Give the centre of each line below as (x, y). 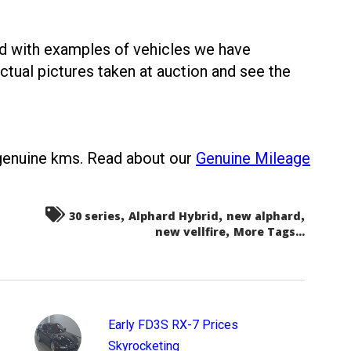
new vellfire (190, 232)
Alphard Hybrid (174, 216)
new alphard (264, 216)
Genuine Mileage (253, 158)
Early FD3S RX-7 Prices (173, 325)
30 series (95, 216)
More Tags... (269, 232)
